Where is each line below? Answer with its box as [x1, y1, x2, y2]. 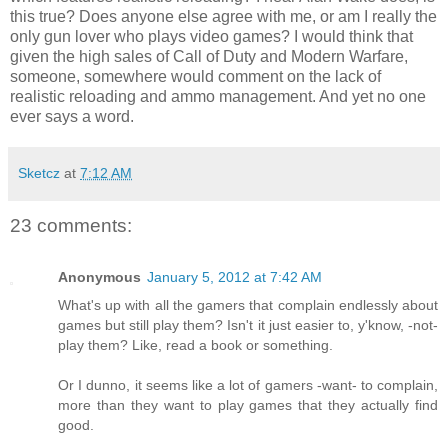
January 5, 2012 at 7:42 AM [147, 269, 322, 286]
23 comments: [10, 214, 132, 236]
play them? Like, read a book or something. [58, 337, 333, 354]
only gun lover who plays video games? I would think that [10, 27, 413, 45]
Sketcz [18, 164, 60, 181]
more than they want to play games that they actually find [58, 397, 438, 414]
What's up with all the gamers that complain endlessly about [58, 297, 438, 314]
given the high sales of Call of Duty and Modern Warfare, [10, 47, 408, 65]
